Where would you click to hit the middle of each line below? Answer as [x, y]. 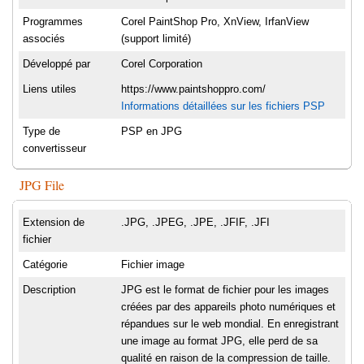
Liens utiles [50, 89]
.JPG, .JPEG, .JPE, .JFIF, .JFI [195, 223]
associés [44, 39]
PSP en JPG [152, 132]
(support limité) [156, 39]
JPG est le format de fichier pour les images [225, 290]
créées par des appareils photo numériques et [228, 307]
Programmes [53, 22]
